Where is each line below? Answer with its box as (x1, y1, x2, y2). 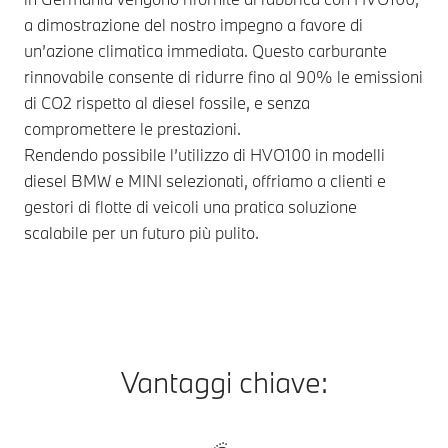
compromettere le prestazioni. (24, 118, 241, 140)
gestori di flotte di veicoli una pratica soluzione (24, 196, 357, 218)
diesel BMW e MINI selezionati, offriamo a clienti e (24, 170, 386, 192)
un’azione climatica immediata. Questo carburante (24, 40, 387, 62)
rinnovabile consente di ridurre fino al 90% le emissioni (24, 66, 423, 88)
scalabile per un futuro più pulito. (24, 222, 259, 244)
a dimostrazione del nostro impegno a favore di (24, 14, 363, 36)
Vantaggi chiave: (120, 363, 328, 402)
